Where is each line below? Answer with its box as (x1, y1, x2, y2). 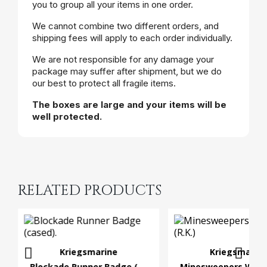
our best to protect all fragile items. (32, 77, 176, 89)
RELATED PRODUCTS (18, 181, 162, 200)
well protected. (32, 110, 102, 122)
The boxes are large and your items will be (32, 98, 226, 110)
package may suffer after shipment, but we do (32, 65, 222, 77)
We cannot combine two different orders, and (32, 20, 219, 32)
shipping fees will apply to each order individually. (32, 32, 232, 44)
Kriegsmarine (59, 246, 117, 257)
